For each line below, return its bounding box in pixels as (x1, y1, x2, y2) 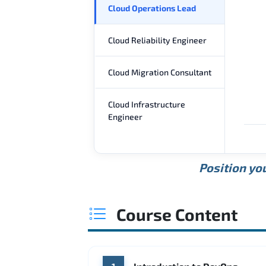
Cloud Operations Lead (108, 2, 196, 13)
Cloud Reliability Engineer (108, 34, 207, 45)
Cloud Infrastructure (108, 99, 185, 109)
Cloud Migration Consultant (108, 66, 211, 77)
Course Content (116, 204, 237, 224)
